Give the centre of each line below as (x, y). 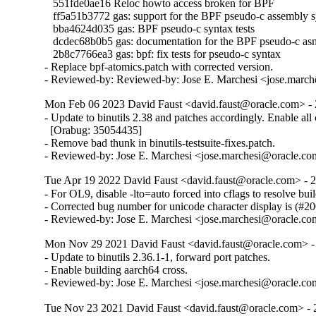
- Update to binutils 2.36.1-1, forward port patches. (158, 257)
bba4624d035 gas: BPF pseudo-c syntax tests (150, 29)
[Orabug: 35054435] (93, 130)
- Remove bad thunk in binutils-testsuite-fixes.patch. (160, 143)
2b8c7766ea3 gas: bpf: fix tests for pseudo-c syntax (163, 54)
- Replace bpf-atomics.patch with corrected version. (159, 67)
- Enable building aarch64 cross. (116, 270)
